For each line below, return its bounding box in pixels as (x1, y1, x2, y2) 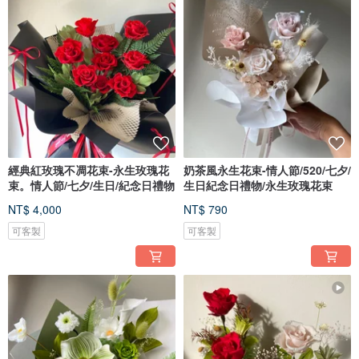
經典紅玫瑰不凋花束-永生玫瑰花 (8, 162, 169, 179)
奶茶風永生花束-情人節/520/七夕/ (184, 162, 351, 179)
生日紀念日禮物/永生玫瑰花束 (184, 177, 333, 194)
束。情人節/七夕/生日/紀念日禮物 (8, 177, 175, 194)
